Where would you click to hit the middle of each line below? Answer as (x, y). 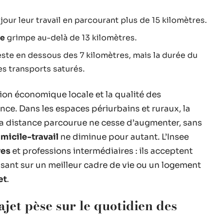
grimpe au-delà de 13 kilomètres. (71, 37)
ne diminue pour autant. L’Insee (124, 137)
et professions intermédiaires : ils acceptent (101, 151)
